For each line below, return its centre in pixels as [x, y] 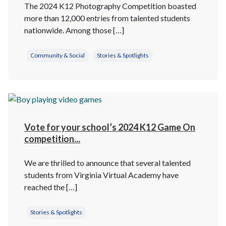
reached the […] [51, 187]
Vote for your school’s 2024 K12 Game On [110, 127]
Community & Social [58, 55]
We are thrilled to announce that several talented [107, 162]
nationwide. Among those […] [74, 30]
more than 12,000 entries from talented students [107, 18]
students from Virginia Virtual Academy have [101, 175]
